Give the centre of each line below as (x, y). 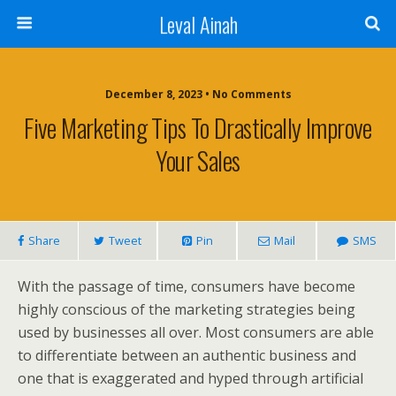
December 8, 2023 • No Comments (198, 94)
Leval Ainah (198, 24)
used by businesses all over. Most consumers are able (196, 332)
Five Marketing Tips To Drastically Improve (198, 127)
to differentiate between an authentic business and (187, 355)
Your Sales (198, 160)
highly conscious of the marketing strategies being (187, 309)
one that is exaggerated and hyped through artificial (190, 378)
